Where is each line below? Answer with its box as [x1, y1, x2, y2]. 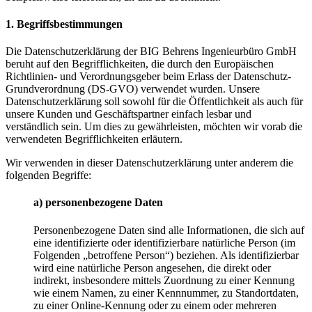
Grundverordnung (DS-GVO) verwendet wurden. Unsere [6, 83, 260, 95]
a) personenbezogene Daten [33, 196, 163, 209]
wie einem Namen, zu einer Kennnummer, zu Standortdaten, [33, 286, 299, 299]
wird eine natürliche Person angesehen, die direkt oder [33, 261, 271, 274]
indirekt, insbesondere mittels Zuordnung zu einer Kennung [33, 274, 295, 286]
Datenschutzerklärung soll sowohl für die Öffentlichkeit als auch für [6, 95, 303, 108]
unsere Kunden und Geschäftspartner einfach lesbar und [6, 108, 251, 120]
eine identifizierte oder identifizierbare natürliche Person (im [33, 236, 295, 249]
